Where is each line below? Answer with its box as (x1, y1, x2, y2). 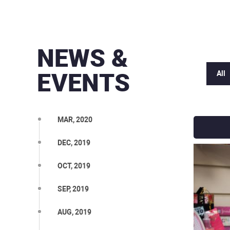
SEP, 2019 (57, 185, 89, 193)
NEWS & (37, 44, 128, 73)
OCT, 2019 (57, 162, 90, 170)
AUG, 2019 (57, 208, 91, 216)
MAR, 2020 (57, 116, 92, 124)
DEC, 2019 (57, 139, 90, 147)
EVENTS (37, 68, 130, 98)
